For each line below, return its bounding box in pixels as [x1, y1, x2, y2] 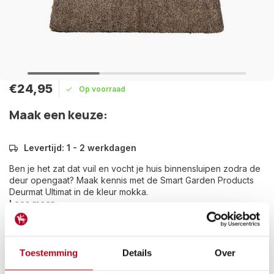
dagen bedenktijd [34, 257, 108, 268]
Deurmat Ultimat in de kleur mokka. [9, 187, 148, 197]
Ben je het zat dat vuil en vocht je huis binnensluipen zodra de [9, 163, 261, 174]
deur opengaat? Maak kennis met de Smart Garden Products [9, 175, 254, 185]
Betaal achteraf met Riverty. [24, 228, 134, 239]
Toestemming [20, 247, 78, 258]
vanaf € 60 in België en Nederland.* [100, 243, 248, 253]
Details [122, 247, 152, 258]
